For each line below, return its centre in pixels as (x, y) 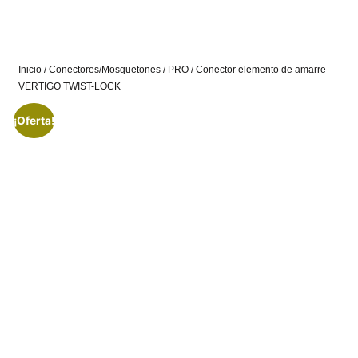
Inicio (30, 69)
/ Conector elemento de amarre (258, 69)
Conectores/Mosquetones (105, 69)
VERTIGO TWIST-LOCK (70, 86)
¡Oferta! (34, 120)
